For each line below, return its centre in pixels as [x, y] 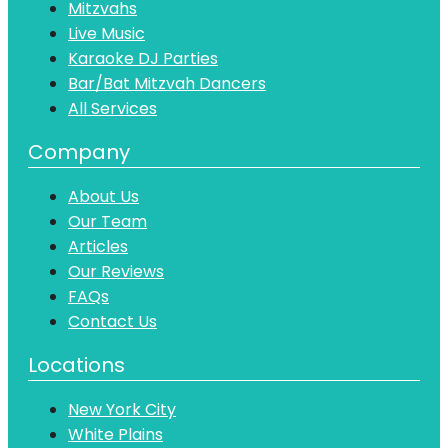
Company [79, 151]
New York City [122, 409]
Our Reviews [116, 271]
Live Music [106, 33]
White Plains [115, 434]
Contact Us [112, 321]
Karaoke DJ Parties [143, 58]
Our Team [107, 221]
